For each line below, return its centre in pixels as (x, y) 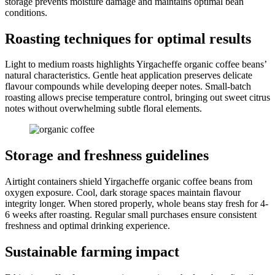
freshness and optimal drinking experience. (87, 226)
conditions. (26, 12)
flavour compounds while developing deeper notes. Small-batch (128, 87)
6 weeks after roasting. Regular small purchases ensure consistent (131, 215)
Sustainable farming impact (92, 252)
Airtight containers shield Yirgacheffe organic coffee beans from (129, 182)
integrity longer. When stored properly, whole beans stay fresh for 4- (137, 204)
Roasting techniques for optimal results (128, 38)
